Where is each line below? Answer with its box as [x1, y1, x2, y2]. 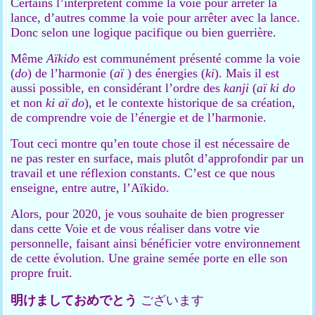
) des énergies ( [127, 66, 206, 80]
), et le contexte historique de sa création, [84, 96, 296, 110]
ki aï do [46, 96, 85, 110]
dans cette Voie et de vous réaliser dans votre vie [11, 221, 260, 236]
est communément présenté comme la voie [79, 51, 301, 65]
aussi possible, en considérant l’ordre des [11, 81, 224, 95]
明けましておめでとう [11, 293, 138, 307]
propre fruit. [11, 266, 73, 280]
